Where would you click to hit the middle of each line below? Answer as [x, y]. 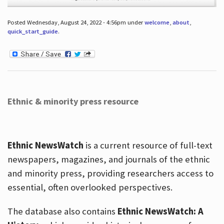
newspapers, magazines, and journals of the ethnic [108, 159]
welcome [157, 22]
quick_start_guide [32, 31]
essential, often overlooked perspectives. [90, 187]
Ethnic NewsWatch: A [160, 211]
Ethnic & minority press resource [73, 101]
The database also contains [62, 211]
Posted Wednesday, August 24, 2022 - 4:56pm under [76, 22]
